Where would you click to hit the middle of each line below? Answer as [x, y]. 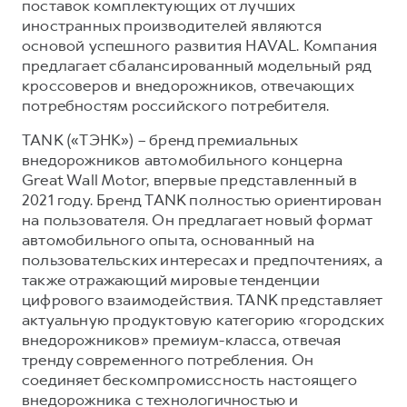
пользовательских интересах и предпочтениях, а [203, 259]
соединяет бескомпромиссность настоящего [189, 379]
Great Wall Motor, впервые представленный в [190, 179]
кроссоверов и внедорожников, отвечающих [188, 85]
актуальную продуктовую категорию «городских [203, 319]
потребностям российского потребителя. [178, 105]
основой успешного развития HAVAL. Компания [200, 45]
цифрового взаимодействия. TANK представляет [202, 299]
